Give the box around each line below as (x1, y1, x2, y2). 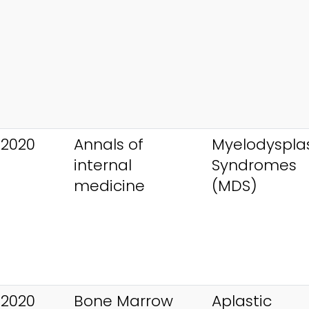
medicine (74, 175, 145, 197)
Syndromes (212, 154, 297, 176)
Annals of (74, 133, 143, 155)
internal (74, 154, 132, 176)
